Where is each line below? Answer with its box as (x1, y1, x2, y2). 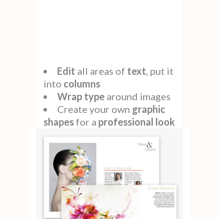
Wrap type (57, 90, 105, 103)
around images (105, 90, 171, 103)
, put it (146, 65, 174, 77)
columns (64, 78, 100, 90)
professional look (98, 116, 175, 128)
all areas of (75, 65, 127, 77)
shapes (44, 116, 74, 128)
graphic (132, 103, 165, 115)
